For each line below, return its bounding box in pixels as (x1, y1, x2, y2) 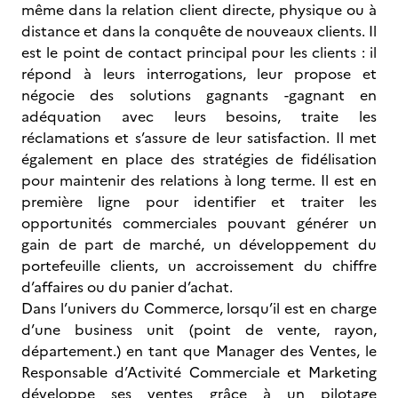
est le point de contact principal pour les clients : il (21, 42, 377, 63)
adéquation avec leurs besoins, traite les (21, 106, 377, 127)
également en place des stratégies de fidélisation (21, 148, 377, 170)
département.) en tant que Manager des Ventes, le (21, 340, 377, 362)
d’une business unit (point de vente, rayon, (21, 319, 377, 340)
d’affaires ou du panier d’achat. (21, 276, 233, 298)
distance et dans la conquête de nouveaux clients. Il (21, 20, 377, 42)
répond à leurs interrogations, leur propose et (21, 63, 377, 84)
